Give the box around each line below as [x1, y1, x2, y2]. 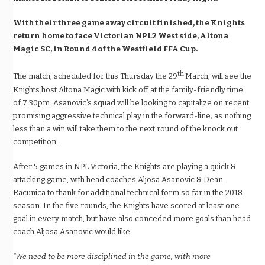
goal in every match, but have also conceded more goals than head [13, 214, 251, 223]
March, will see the [185, 72, 252, 81]
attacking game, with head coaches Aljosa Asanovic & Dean [13, 174, 224, 184]
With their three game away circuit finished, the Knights [13, 18, 245, 28]
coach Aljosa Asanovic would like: [13, 227, 132, 236]
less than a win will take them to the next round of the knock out [13, 124, 238, 133]
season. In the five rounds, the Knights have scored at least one [13, 201, 240, 210]
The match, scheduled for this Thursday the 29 [13, 72, 178, 81]
